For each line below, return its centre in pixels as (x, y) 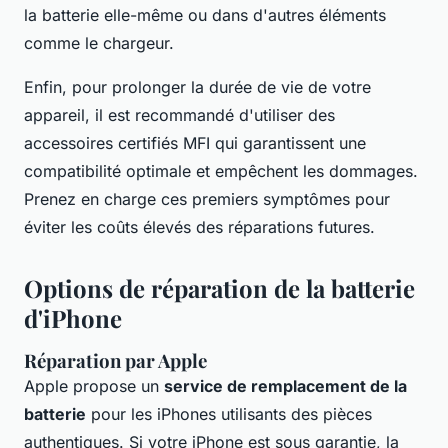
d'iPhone (73, 318)
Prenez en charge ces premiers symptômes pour (207, 199)
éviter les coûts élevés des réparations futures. (199, 227)
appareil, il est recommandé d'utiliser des (179, 115)
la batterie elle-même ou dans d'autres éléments (205, 15)
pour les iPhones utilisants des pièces (229, 414)
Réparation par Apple (115, 361)
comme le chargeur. (99, 43)
